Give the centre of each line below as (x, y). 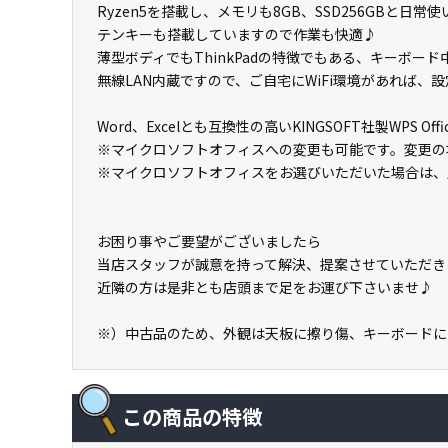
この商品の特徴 (192, 416)
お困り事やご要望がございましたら (209, 241)
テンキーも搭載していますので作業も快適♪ (237, 34)
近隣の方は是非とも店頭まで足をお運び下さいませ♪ (265, 287)
